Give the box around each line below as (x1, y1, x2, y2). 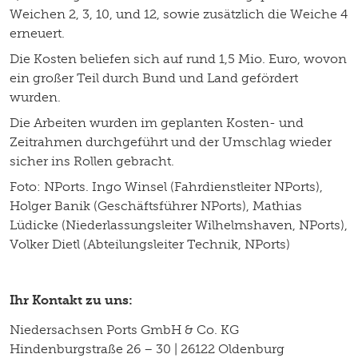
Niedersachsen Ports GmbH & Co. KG (10, 321, 239, 337)
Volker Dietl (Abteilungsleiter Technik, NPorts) (10, 236, 290, 252)
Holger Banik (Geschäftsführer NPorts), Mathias (10, 197, 302, 213)
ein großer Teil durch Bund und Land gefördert (10, 70, 298, 86)
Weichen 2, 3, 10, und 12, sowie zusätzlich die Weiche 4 (10, 6, 348, 22)
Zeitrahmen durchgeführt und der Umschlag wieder (10, 133, 332, 149)
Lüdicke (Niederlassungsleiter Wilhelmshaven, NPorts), (10, 217, 348, 233)
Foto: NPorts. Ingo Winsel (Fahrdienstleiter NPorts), (10, 178, 323, 194)
